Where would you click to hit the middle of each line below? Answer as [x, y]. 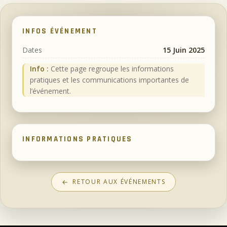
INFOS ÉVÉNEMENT [60, 31]
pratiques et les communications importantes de [109, 80]
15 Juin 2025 [184, 50]
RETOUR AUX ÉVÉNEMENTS [119, 182]
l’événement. [50, 91]
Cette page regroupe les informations [111, 69]
